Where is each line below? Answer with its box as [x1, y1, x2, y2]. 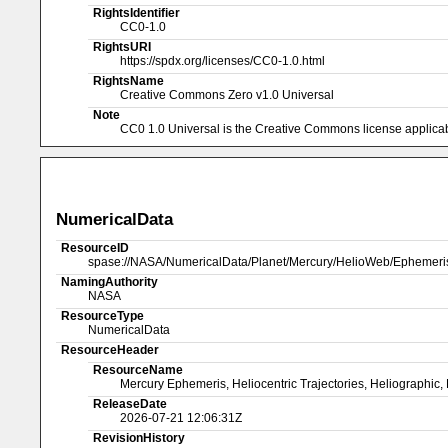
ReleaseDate [93, 396, 167, 411]
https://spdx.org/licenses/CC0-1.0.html [119, 53, 325, 68]
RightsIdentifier [93, 5, 180, 20]
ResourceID [61, 240, 130, 255]
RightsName [93, 73, 164, 88]
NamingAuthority [61, 274, 159, 289]
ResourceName [93, 362, 183, 377]
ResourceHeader [61, 342, 160, 357]
